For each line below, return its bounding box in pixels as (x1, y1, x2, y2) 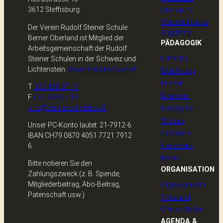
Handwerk (161, 141, 193, 149)
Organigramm (161, 180, 205, 189)
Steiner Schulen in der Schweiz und (28, 54, 136, 63)
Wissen (161, 116, 184, 124)
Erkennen (161, 91, 190, 100)
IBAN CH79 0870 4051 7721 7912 (28, 131, 132, 139)
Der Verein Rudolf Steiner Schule (28, 23, 127, 31)
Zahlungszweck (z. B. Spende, (28, 170, 120, 178)
